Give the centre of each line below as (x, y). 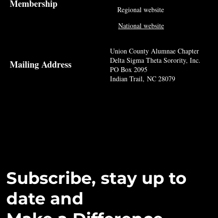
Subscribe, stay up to (97, 178)
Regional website (141, 10)
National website (141, 25)
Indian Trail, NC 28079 (143, 78)
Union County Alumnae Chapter (155, 51)
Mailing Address (41, 64)
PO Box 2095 (129, 69)
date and (45, 199)
